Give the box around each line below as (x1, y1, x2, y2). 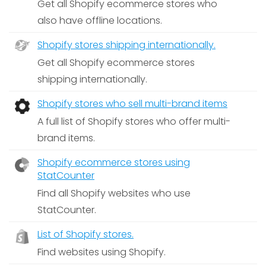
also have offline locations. (37, 14, 162, 27)
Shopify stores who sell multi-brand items (37, 97, 227, 110)
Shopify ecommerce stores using (37, 156, 190, 169)
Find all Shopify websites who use (37, 186, 191, 200)
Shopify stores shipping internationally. (37, 38, 216, 52)
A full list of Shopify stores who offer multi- (37, 115, 230, 128)
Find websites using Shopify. (37, 245, 166, 259)
